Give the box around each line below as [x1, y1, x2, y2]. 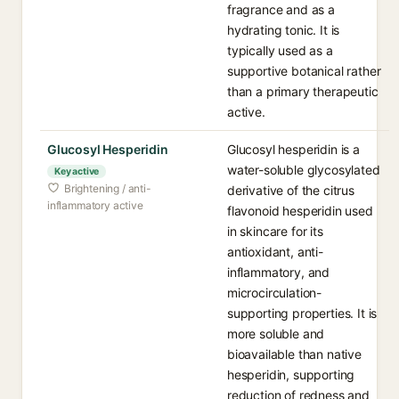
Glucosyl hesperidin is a [227, 142, 360, 157]
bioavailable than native [227, 346, 362, 362]
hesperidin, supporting [227, 367, 355, 382]
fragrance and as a [227, 2, 335, 17]
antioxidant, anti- [227, 244, 323, 259]
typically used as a [227, 43, 333, 58]
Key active [54, 166, 100, 177]
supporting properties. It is [227, 305, 378, 321]
